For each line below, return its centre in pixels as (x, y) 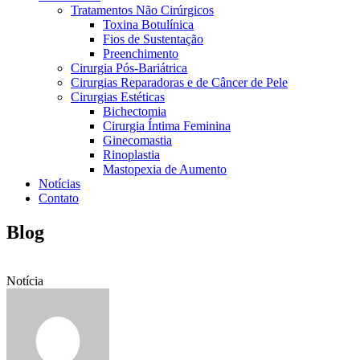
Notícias (59, 184)
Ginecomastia (137, 140)
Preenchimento (141, 53)
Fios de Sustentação (153, 39)
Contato (59, 198)
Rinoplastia (131, 155)
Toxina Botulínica (148, 25)
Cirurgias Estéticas (118, 97)
